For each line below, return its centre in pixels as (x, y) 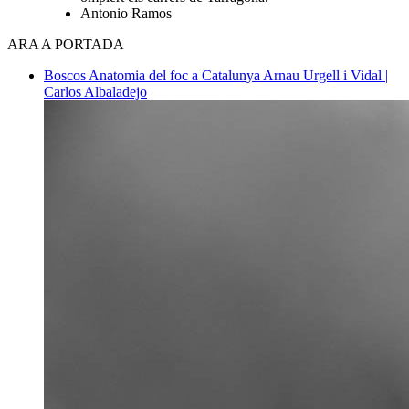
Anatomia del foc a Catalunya (176, 75)
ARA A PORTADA (66, 44)
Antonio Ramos (126, 13)
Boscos (66, 75)
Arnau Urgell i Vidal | (325, 75)
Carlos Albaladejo (95, 91)
